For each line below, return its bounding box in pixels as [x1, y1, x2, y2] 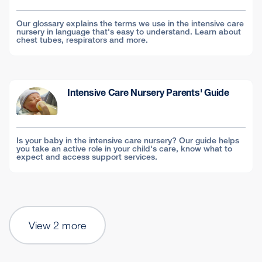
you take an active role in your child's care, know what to [16, 143, 232, 153]
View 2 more [29, 219, 87, 232]
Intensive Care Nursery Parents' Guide [67, 87, 229, 98]
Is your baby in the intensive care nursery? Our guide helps [16, 135, 239, 145]
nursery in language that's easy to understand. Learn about [16, 26, 241, 36]
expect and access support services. [16, 151, 157, 161]
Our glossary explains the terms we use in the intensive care [16, 18, 244, 28]
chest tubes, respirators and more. [16, 35, 148, 44]
